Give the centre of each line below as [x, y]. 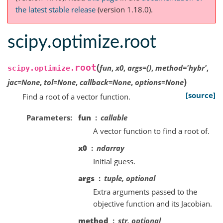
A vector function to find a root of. [151, 131]
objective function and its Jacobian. [153, 203]
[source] [201, 95]
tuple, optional [130, 178]
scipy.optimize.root [82, 42]
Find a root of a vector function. [76, 97]
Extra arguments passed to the [145, 191]
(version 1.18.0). [124, 10]
